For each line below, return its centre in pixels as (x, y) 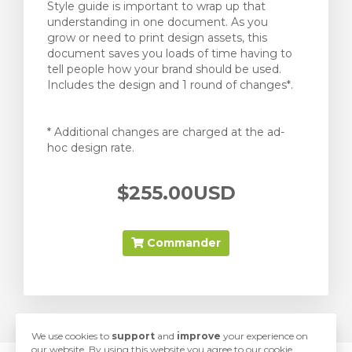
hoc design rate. (91, 148)
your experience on (264, 336)
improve (199, 336)
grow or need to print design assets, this (157, 38)
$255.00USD (176, 193)
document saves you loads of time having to (170, 53)
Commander (182, 243)
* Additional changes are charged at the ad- (166, 132)
